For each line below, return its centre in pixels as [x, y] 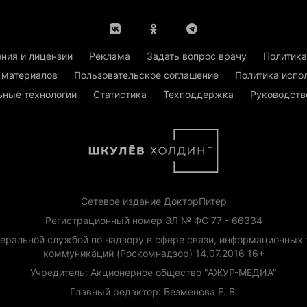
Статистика [120, 95]
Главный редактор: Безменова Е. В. [153, 292]
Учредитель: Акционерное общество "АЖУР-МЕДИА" [153, 273]
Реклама [110, 56]
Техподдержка [198, 95]
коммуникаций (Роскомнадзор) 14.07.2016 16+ [153, 254]
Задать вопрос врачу [197, 56]
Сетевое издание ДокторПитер [153, 201]
